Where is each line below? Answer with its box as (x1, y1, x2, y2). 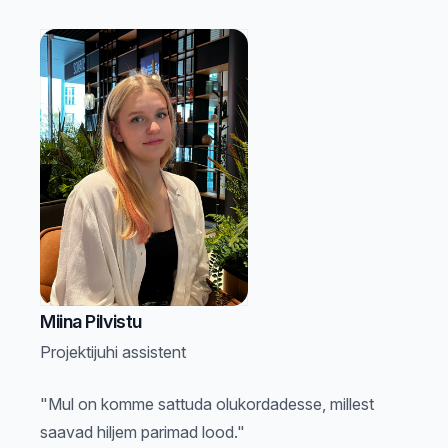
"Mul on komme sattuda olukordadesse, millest (40, 394, 374, 415)
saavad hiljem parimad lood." (40, 422, 245, 443)
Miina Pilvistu (40, 311, 142, 333)
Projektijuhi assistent (40, 342, 186, 363)
